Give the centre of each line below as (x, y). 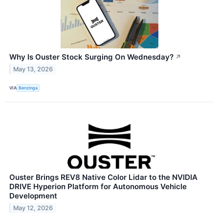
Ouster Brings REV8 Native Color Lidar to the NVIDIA (103, 177)
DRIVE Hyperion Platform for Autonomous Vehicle (98, 186)
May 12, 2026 (33, 208)
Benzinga (28, 88)
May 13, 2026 (33, 69)
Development (33, 196)
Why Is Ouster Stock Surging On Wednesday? (91, 57)
